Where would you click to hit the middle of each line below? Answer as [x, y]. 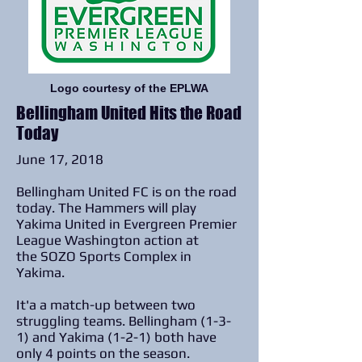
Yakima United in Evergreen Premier [126, 224]
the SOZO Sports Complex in [104, 256]
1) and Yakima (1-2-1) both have [116, 337]
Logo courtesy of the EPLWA [129, 88]
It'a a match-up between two [106, 305]
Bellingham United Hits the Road [129, 113]
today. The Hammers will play [106, 208]
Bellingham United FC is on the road [126, 192]
